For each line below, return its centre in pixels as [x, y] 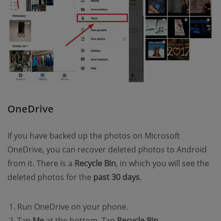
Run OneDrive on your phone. [73, 207]
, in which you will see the [163, 164]
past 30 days [116, 177]
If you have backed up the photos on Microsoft [94, 136]
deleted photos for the [50, 177]
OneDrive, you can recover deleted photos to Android [107, 150]
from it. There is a [41, 164]
